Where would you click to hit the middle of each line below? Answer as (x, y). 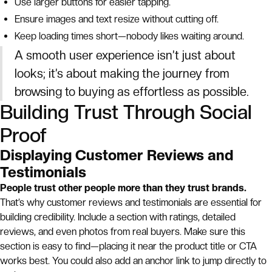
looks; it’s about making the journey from (122, 73)
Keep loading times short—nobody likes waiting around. (129, 36)
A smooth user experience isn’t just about (125, 55)
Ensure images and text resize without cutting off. (117, 19)
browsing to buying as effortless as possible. (132, 92)
